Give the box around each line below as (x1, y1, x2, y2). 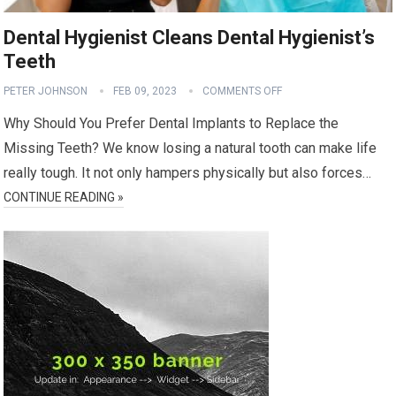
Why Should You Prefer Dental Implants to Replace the (4, 114, 339, 132)
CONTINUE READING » (4, 189, 125, 204)
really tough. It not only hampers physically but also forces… (4, 164, 372, 181)
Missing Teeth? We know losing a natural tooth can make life (4, 139, 377, 156)
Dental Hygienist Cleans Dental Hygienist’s (4, 26, 376, 49)
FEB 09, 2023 (113, 84, 178, 97)
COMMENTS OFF (202, 84, 283, 97)
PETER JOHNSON (4, 84, 88, 97)
